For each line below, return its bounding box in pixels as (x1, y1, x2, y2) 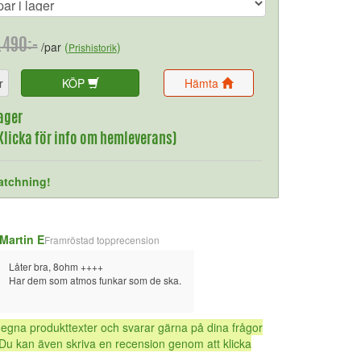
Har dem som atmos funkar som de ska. (8, 273, 181, 287)
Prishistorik (68, 40, 117, 54)
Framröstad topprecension (44, 232, 160, 247)
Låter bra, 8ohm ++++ (8, 259, 106, 273)
